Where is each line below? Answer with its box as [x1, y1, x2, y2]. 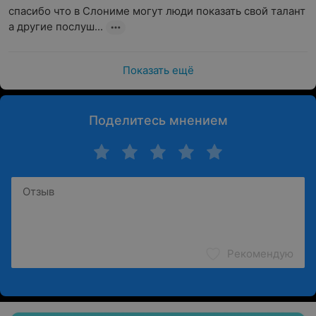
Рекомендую [227, 247, 293, 261]
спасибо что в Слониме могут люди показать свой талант [8, 4, 305, 18]
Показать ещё [122, 63, 194, 78]
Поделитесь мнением [88, 113, 228, 128]
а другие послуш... [8, 20, 103, 34]
